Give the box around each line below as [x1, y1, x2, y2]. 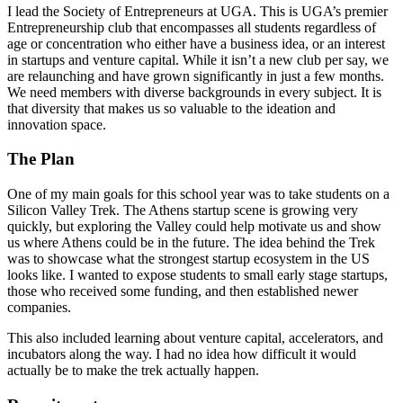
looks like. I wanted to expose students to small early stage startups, [7, 267, 388, 283]
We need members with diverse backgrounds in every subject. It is [7, 84, 381, 100]
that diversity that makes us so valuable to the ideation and [7, 100, 336, 116]
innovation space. [7, 116, 106, 132]
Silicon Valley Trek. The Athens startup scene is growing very [7, 202, 358, 219]
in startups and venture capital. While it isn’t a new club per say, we [7, 51, 389, 67]
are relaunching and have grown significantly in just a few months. [7, 67, 384, 84]
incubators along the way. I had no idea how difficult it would [7, 346, 356, 363]
